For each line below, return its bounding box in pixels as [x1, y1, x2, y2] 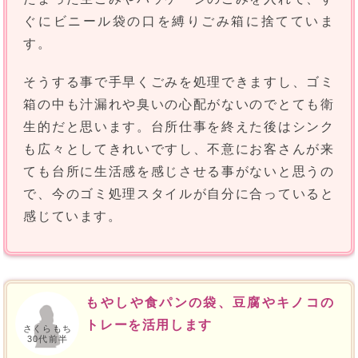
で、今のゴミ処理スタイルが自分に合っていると [23, 187, 335, 201]
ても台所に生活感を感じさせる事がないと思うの [23, 165, 335, 179]
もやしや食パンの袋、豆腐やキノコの [86, 296, 335, 310]
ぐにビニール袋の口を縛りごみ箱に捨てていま [23, 14, 335, 29]
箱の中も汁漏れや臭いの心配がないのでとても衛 [23, 97, 335, 112]
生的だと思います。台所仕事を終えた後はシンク [23, 120, 335, 134]
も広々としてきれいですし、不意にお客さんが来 [23, 142, 335, 157]
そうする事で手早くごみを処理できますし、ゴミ [23, 75, 335, 89]
